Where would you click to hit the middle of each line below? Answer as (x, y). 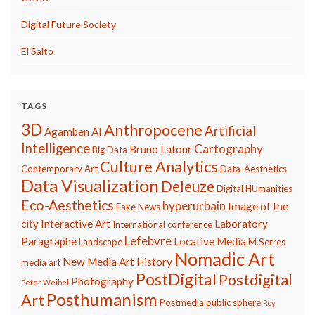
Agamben (67, 131)
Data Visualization (90, 185)
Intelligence (56, 148)
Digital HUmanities (255, 188)
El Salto (37, 51)
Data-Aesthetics (253, 168)
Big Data (110, 149)
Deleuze (188, 186)
